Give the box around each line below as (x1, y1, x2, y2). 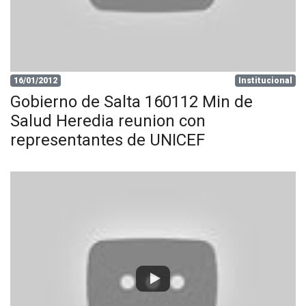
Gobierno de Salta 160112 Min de (10, 92, 253, 111)
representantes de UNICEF (10, 130, 205, 150)
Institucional (238, 76, 293, 85)
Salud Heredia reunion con (10, 111, 206, 130)
